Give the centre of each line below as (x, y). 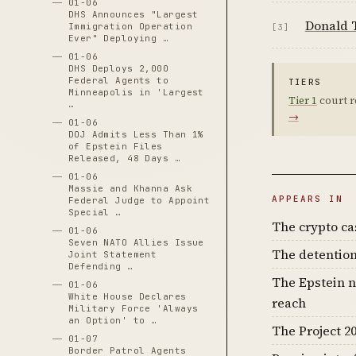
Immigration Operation (130, 26)
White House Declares (127, 296)
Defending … (101, 266)
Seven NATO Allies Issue (136, 242)
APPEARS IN (307, 198)
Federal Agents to (118, 80)
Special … (95, 212)
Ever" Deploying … (118, 38)
